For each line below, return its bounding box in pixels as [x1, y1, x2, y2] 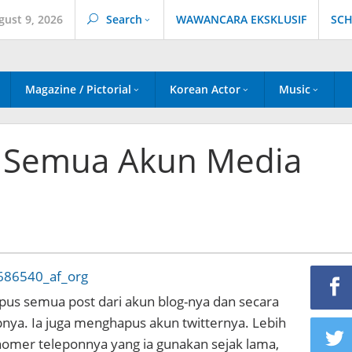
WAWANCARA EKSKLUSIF [176, 12, 306, 27]
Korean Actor [170, 82, 240, 97]
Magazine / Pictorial [25, 82, 131, 97]
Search [106, 12, 142, 27]
